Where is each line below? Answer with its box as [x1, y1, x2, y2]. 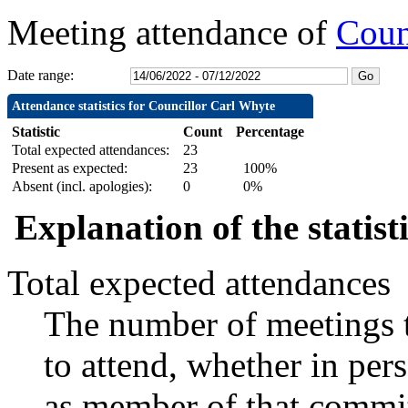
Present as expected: [12, 160, 127, 177]
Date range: [7, 67, 74, 84]
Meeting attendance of [7, 13, 336, 53]
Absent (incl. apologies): [12, 178, 152, 195]
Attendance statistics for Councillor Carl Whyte [12, 99, 275, 114]
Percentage [236, 124, 304, 140]
